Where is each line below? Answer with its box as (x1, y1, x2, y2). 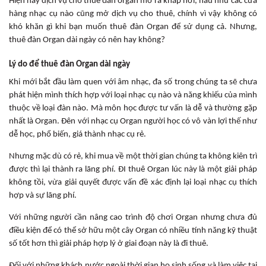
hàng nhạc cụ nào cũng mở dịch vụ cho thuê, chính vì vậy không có (9, 9, 257, 18)
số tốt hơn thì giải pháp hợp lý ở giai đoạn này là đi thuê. (9, 239, 208, 248)
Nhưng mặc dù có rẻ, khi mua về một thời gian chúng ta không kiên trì (9, 151, 257, 161)
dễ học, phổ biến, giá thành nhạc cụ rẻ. (9, 129, 146, 139)
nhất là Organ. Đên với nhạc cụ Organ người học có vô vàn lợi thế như (9, 116, 257, 126)
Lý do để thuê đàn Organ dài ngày (9, 59, 130, 69)
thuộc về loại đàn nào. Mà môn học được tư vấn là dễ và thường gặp (9, 103, 257, 113)
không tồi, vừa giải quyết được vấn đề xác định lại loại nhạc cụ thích (9, 178, 257, 187)
